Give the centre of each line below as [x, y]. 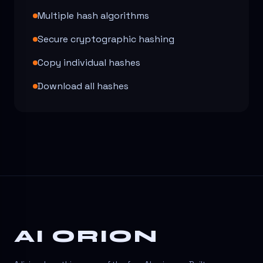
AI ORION [86, 236]
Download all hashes [83, 86]
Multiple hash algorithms [93, 16]
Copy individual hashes [89, 63]
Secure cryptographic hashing [106, 39]
